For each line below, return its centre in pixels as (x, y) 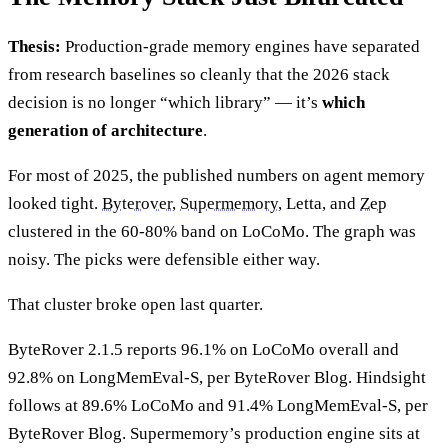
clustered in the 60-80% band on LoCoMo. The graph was (212, 232)
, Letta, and (319, 204)
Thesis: (34, 47)
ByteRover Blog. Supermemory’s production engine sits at (214, 434)
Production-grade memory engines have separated (240, 47)
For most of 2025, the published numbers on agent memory (216, 176)
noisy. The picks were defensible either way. (164, 260)
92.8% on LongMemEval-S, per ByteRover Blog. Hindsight (217, 378)
